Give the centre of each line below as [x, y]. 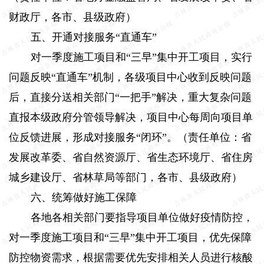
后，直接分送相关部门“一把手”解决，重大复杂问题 [130, 97]
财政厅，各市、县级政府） [72, 17]
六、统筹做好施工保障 [84, 197]
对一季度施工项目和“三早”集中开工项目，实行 [142, 57]
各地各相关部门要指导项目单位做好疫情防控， [142, 217]
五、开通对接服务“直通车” [94, 37]
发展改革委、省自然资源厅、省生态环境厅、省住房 [131, 157]
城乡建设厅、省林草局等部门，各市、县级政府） [126, 177]
